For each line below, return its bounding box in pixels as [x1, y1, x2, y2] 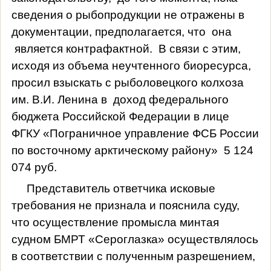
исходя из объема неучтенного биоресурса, [11, 59, 251, 72]
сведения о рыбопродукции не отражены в [11, 8, 244, 21]
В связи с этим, [158, 42, 241, 55]
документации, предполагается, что [11, 25, 209, 38]
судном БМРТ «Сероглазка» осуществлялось [11, 232, 258, 246]
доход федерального [113, 93, 229, 106]
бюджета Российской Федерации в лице [11, 109, 229, 123]
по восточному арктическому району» [11, 143, 218, 157]
